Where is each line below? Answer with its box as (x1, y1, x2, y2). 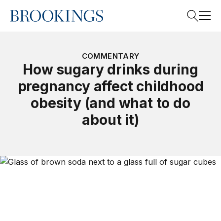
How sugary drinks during (23, 61, 198, 78)
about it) (82, 111, 139, 128)
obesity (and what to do (31, 95, 190, 111)
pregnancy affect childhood (17, 78, 204, 95)
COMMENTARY (81, 51, 140, 61)
